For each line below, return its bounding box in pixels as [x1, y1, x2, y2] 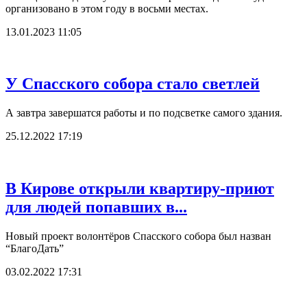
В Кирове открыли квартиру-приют [5, 180, 274, 198]
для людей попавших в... [5, 198, 187, 217]
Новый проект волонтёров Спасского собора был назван [5, 230, 271, 243]
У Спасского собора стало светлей [5, 75, 260, 93]
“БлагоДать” [5, 243, 64, 255]
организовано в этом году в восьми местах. [5, 2, 208, 14]
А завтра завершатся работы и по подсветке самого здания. [5, 107, 282, 119]
